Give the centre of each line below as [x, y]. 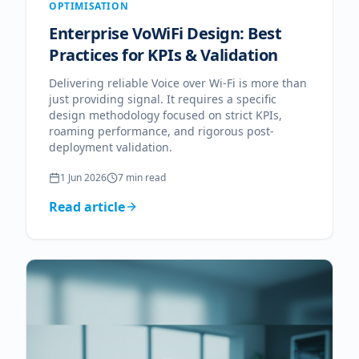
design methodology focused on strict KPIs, [165, 115]
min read [145, 177]
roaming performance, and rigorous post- [161, 131]
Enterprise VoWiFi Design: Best [165, 33]
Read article [87, 207]
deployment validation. [111, 147]
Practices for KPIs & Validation [163, 55]
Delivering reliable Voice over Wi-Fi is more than [178, 83]
